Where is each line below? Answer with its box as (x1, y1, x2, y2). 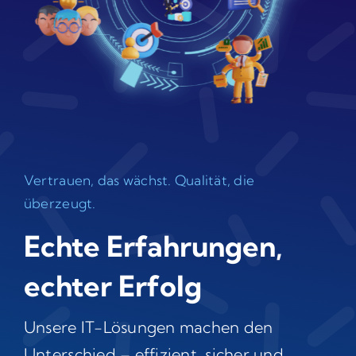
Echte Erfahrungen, (23, 228, 282, 265)
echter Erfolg (23, 268, 202, 304)
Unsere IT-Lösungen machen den (23, 317, 273, 338)
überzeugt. (23, 195, 96, 212)
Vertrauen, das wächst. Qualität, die (23, 172, 255, 189)
